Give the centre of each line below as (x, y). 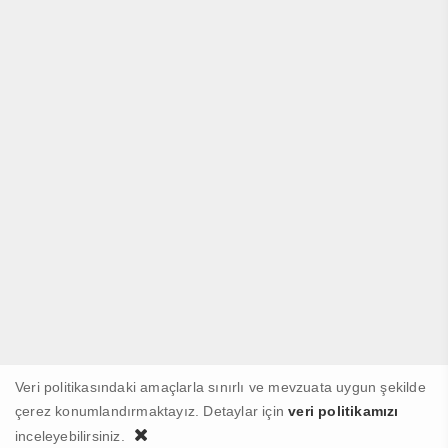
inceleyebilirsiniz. (72, 436)
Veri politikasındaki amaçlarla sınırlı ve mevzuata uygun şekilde (220, 387)
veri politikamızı (343, 411)
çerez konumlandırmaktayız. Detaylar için (152, 411)
